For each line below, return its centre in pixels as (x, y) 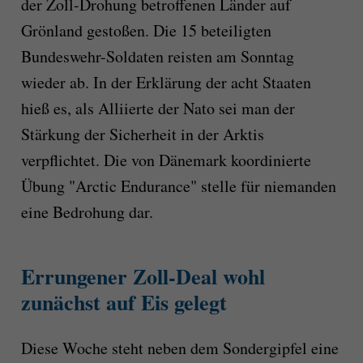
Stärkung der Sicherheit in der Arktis (142, 134)
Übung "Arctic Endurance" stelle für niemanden (178, 186)
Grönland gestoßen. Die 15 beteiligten (146, 30)
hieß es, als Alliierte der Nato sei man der (158, 108)
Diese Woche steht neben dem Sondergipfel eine (179, 348)
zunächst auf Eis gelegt (124, 302)
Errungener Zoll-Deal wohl (143, 276)
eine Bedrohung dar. (87, 212)
